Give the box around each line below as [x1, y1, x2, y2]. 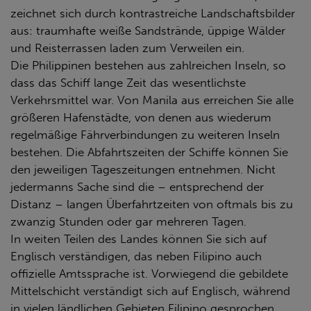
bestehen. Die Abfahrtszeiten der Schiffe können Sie [10, 144, 288, 159]
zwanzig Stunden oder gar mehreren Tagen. [10, 214, 246, 228]
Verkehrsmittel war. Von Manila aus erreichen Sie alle [10, 92, 294, 107]
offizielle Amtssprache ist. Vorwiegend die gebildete [10, 266, 288, 280]
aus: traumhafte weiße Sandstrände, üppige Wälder [10, 23, 285, 37]
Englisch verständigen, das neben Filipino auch [10, 249, 262, 263]
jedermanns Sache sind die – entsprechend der [10, 179, 264, 194]
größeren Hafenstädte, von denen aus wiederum [10, 110, 271, 124]
